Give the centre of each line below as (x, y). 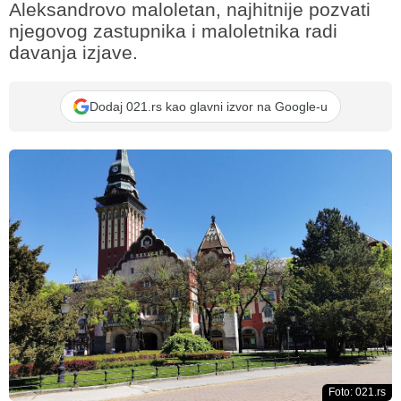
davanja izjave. (73, 52)
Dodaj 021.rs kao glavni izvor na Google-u (209, 106)
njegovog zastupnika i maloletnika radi (173, 31)
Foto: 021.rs (357, 392)
